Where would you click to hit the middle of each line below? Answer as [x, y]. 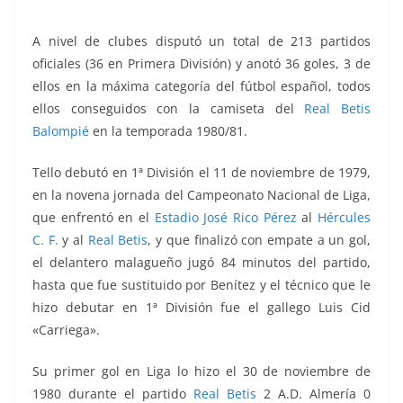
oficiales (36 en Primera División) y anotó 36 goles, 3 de [201, 64]
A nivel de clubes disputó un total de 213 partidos [201, 41]
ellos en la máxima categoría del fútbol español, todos [201, 86]
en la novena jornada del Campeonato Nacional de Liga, [201, 195]
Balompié [63, 131]
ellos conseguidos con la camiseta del [169, 109]
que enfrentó [76, 218]
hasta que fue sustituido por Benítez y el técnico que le [201, 285]
